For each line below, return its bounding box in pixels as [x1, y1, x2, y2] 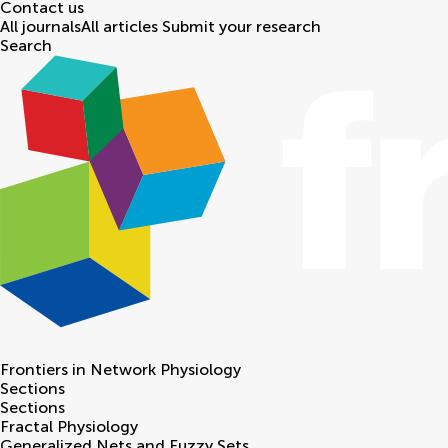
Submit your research [162, 17, 321, 37]
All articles [81, 17, 158, 37]
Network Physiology [90, 360, 241, 380]
